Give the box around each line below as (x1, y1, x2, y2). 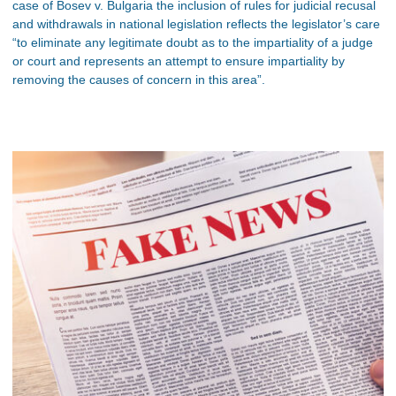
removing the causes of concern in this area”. (12, 72, 265, 87)
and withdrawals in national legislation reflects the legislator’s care (12, 17, 380, 31)
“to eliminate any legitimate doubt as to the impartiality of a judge (12, 35, 373, 49)
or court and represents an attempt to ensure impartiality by (12, 54, 345, 68)
